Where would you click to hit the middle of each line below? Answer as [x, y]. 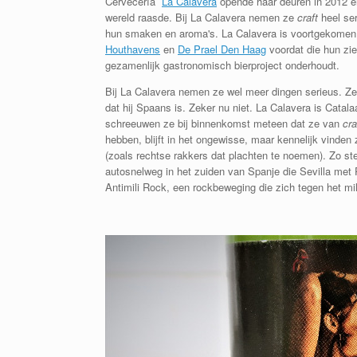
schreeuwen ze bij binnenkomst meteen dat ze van [224, 123]
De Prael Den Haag [222, 49]
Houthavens [133, 49]
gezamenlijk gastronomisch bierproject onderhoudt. [222, 65]
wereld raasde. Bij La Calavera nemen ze [201, 17]
